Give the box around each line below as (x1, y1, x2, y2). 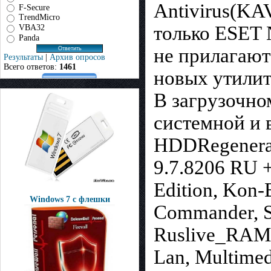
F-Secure (19, 2, 50, 12)
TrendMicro (19, 13, 60, 22)
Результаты (4, 52, 43, 62)
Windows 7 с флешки (29, 195, 110, 204)
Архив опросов (50, 52, 105, 62)
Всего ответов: (4, 62, 59, 71)
